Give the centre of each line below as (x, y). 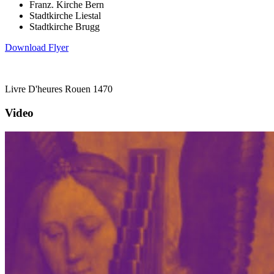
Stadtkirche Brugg (65, 27)
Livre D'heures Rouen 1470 (59, 89)
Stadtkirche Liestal (65, 16)
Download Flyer (37, 48)
